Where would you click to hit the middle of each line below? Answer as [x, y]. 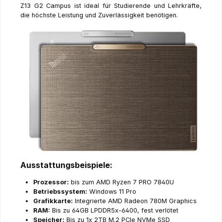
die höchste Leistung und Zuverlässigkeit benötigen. [99, 15]
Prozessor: [51, 182]
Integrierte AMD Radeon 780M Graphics [135, 201]
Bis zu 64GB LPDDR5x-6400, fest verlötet [114, 211]
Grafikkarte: [53, 201]
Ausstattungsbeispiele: [66, 165]
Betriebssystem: [60, 192]
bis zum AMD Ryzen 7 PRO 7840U [121, 182]
